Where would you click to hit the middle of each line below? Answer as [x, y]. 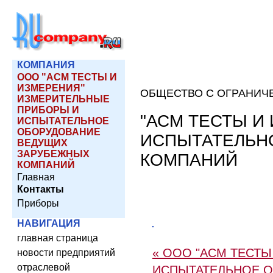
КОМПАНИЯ [46, 65]
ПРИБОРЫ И [48, 110]
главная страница [58, 238]
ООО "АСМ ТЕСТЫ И [67, 77]
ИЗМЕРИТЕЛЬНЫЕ [63, 99]
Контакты [41, 189]
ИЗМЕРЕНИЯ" [51, 88]
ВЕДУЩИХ [42, 143]
